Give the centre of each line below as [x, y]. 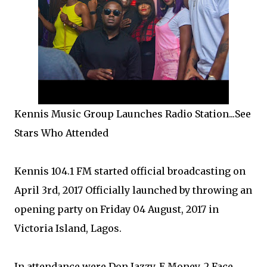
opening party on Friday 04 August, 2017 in [117, 209]
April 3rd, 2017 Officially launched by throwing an [133, 190]
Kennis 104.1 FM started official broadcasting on [130, 171]
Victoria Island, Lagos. [68, 228]
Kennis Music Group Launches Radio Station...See [133, 114]
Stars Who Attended [61, 133]
